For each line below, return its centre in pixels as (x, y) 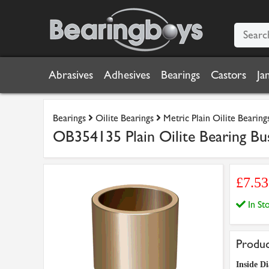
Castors (228, 75)
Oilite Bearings (125, 118)
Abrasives (71, 75)
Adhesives (127, 75)
